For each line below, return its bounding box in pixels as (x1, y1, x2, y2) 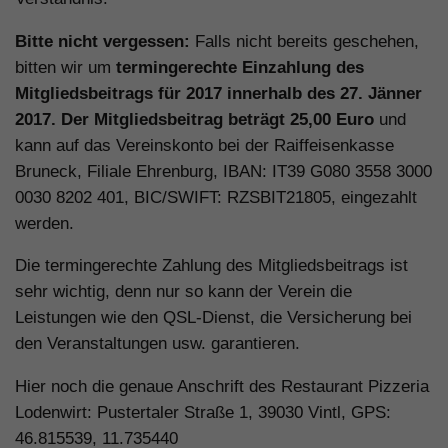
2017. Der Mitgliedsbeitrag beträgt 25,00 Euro (15, 109, 379, 129)
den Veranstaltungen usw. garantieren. (15, 334, 300, 354)
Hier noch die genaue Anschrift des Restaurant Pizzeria (15, 377, 429, 397)
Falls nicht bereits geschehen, (190, 31, 419, 51)
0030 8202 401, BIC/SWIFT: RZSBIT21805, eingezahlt (15, 187, 417, 207)
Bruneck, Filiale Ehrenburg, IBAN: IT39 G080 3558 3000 (15, 161, 432, 181)
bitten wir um (15, 57, 116, 77)
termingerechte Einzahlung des (116, 57, 364, 77)
